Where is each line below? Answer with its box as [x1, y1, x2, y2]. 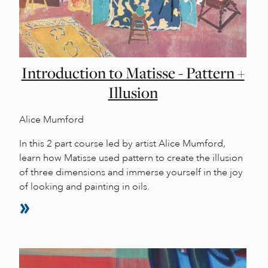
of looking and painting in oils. [19, 180, 150, 193]
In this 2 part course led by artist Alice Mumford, [19, 137, 226, 150]
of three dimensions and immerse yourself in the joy [19, 166, 243, 178]
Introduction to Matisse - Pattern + [21, 62, 245, 84]
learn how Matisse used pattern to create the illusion [19, 151, 243, 164]
